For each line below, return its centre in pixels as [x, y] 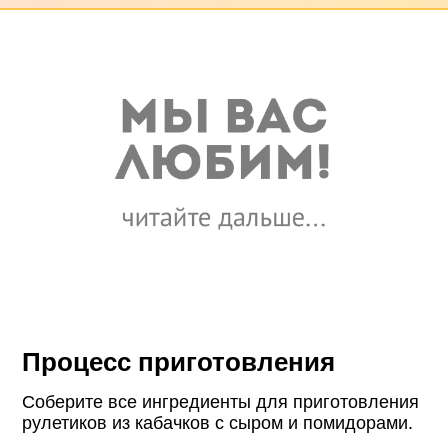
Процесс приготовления [179, 362]
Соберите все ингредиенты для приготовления [221, 402]
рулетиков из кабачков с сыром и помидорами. [218, 423]
